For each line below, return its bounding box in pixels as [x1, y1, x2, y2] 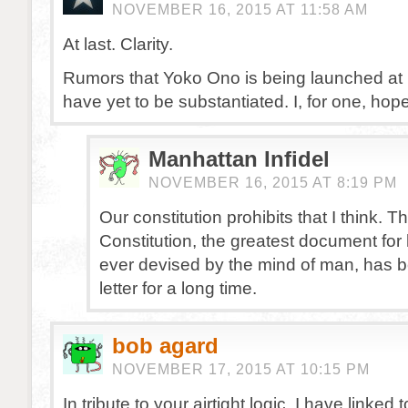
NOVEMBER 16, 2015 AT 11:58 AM [112, 2, 368, 17]
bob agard [112, 333, 219, 358]
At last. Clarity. [63, 34, 173, 54]
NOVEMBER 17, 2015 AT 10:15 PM [112, 362, 370, 377]
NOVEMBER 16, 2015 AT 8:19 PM [148, 175, 397, 190]
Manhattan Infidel [148, 147, 330, 171]
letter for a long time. [99, 278, 257, 298]
